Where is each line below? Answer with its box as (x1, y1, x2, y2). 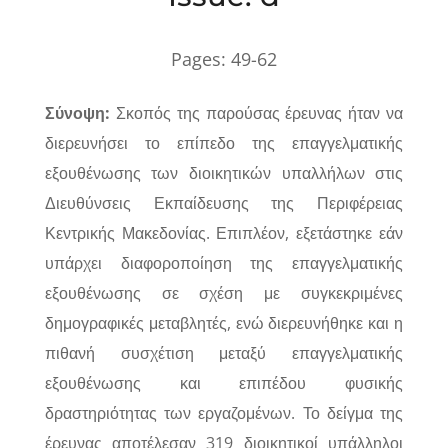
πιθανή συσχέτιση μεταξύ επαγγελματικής (44, 342, 404, 364)
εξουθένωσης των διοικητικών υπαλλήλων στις (44, 162, 404, 184)
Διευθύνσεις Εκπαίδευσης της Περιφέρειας (44, 192, 404, 214)
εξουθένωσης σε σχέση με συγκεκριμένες (44, 282, 404, 304)
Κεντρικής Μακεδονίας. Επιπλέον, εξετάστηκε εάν (44, 222, 404, 244)
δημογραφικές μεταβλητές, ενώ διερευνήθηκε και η (44, 312, 404, 334)
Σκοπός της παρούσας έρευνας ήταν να (115, 102, 404, 124)
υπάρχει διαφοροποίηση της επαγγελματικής (44, 252, 404, 274)
